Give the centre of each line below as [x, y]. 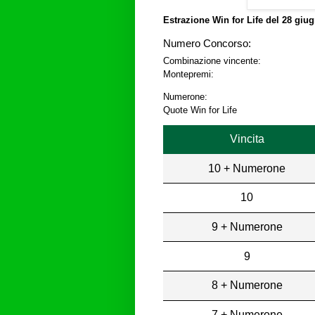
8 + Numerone [247, 285]
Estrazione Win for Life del [223, 20]
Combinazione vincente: [212, 61]
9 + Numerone [247, 226]
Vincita [247, 139]
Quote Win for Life [200, 110]
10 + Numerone [247, 168]
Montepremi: [188, 75]
